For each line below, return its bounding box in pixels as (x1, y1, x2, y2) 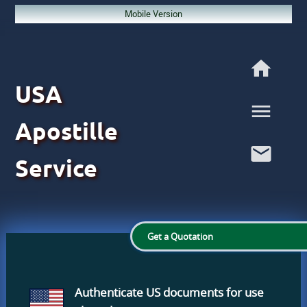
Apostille (14, 116, 118, 145)
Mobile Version (124, 7, 182, 20)
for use (225, 284, 264, 300)
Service (14, 153, 97, 182)
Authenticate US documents (74, 284, 226, 300)
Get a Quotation (147, 230, 213, 243)
